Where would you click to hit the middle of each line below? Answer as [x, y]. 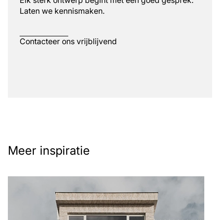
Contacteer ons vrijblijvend [68, 41]
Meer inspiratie [49, 150]
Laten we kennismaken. [62, 11]
